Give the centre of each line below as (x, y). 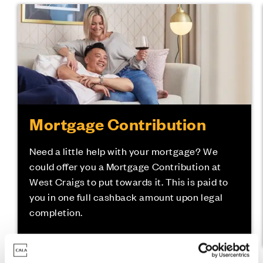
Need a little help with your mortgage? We (124, 151)
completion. (56, 212)
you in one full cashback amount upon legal (126, 196)
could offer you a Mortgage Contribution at (125, 166)
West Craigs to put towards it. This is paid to (129, 181)
